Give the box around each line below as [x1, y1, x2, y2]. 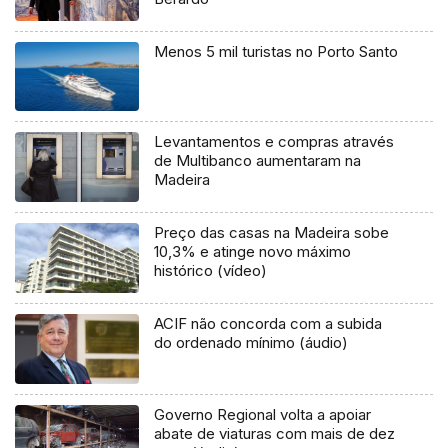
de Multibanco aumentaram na [154, 151, 362, 171]
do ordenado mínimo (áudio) [154, 333, 349, 353]
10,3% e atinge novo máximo [154, 242, 352, 262]
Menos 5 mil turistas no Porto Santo [154, 41, 399, 61]
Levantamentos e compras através [154, 132, 395, 152]
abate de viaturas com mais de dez [154, 424, 396, 444]
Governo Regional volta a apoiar [154, 405, 372, 425]
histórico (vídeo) [154, 261, 268, 281]
